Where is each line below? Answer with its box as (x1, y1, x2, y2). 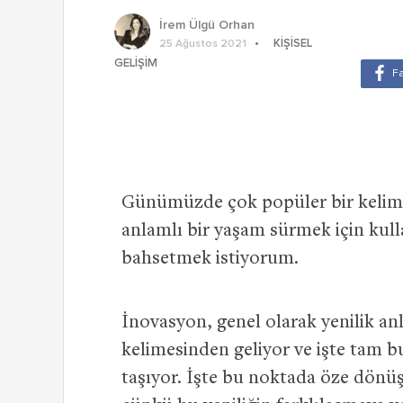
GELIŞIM (114, 57, 157, 69)
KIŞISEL (273, 37, 312, 49)
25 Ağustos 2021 (159, 38, 246, 49)
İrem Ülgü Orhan (159, 18, 255, 31)
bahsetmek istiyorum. (121, 249, 299, 269)
